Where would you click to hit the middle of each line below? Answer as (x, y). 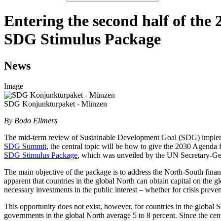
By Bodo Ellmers (31, 121)
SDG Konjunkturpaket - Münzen (55, 104)
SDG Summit (25, 147)
